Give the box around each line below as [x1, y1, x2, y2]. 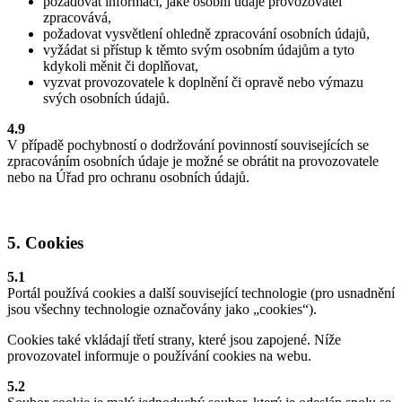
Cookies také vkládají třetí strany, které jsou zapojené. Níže [7, 332, 341, 348]
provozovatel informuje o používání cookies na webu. [7, 348, 311, 364]
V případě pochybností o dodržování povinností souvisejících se [7, 137, 369, 153]
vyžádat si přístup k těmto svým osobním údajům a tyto [43, 42, 354, 58]
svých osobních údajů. [43, 91, 170, 107]
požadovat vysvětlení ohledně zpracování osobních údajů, [43, 26, 370, 42]
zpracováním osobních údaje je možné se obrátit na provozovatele [7, 153, 379, 170]
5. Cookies [7, 232, 83, 252]
